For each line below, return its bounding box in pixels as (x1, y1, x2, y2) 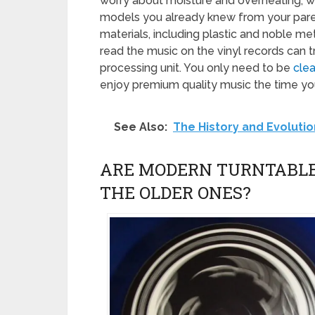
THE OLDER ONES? (100, 181, 251, 204)
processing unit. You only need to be (100, 60, 293, 75)
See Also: (114, 120, 167, 134)
